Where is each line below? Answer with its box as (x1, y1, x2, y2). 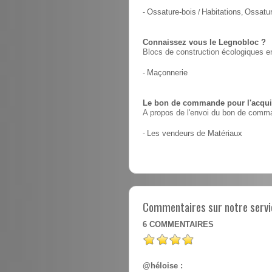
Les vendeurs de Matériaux (147, 129, 242, 138)
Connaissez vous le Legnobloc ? (143, 38, 266, 47)
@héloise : (143, 262, 183, 271)
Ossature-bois (147, 8, 196, 17)
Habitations (202, 8, 241, 17)
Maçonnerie (147, 69, 188, 78)
